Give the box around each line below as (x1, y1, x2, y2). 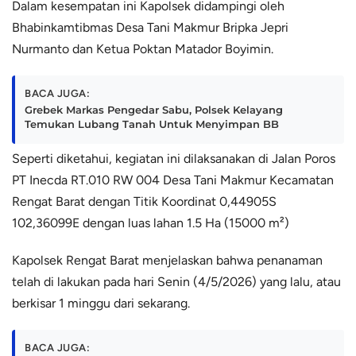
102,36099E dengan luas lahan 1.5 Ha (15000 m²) (12, 215, 289, 230)
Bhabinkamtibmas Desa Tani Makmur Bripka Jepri (12, 19, 288, 35)
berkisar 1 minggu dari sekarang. (12, 295, 190, 311)
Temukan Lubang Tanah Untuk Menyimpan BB (25, 117, 279, 130)
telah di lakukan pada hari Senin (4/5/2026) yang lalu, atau (12, 273, 341, 289)
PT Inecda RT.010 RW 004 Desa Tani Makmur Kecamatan (12, 172, 334, 188)
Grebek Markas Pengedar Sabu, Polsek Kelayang (25, 103, 283, 116)
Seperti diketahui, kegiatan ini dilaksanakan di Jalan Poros (12, 150, 335, 166)
